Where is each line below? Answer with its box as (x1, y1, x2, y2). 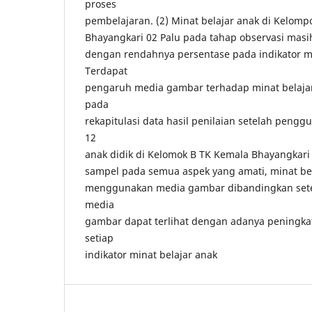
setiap (85, 231, 114, 244)
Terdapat (85, 63, 127, 77)
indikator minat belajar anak (85, 247, 217, 261)
